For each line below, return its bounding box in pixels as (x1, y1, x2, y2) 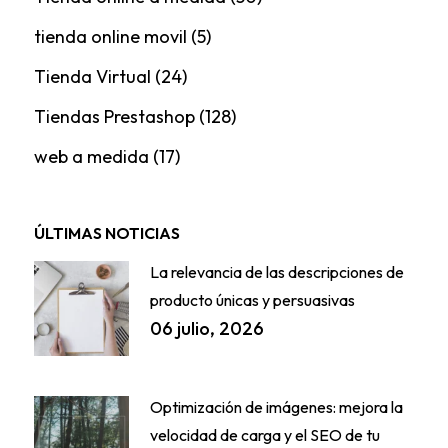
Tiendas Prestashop (33, 104, 195, 128)
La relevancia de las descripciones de (149, 261, 404, 282)
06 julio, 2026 (149, 316, 264, 340)
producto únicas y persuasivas (149, 289, 355, 310)
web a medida (33, 144, 149, 168)
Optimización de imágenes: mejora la (149, 396, 403, 417)
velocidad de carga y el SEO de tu (149, 424, 380, 445)
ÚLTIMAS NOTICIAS (33, 222, 180, 243)
